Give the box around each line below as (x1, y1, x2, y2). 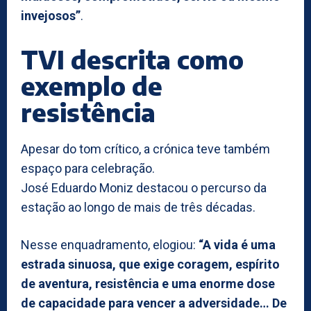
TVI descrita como (21, 43, 244, 75)
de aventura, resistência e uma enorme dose (21, 276, 275, 291)
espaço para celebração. (21, 160, 155, 176)
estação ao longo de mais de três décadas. (21, 199, 255, 215)
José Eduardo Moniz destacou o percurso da (21, 180, 267, 195)
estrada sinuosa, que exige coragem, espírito (21, 256, 280, 271)
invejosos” (21, 8, 81, 23)
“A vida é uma (199, 237, 276, 252)
